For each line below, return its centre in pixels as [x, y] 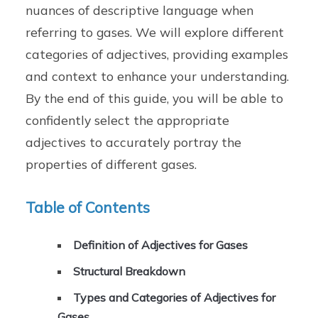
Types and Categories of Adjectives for [175, 298]
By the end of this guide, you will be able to [155, 98]
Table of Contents [88, 208]
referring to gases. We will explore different [155, 32]
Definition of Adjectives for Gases [161, 245]
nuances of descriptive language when [140, 10]
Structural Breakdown [130, 272]
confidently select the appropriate [128, 120]
